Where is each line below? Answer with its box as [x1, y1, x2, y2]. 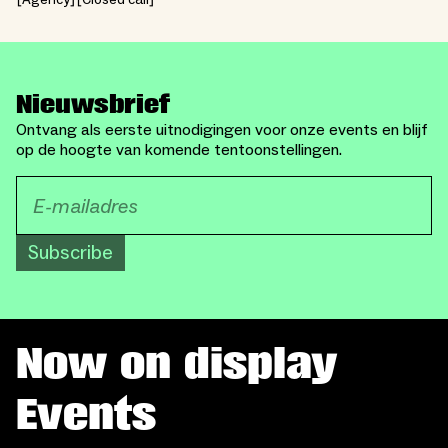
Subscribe [28, 240, 113, 267]
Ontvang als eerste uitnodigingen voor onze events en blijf [16, 120, 428, 141]
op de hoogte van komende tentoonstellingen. [16, 140, 342, 161]
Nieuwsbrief [16, 90, 170, 120]
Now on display [16, 340, 337, 389]
